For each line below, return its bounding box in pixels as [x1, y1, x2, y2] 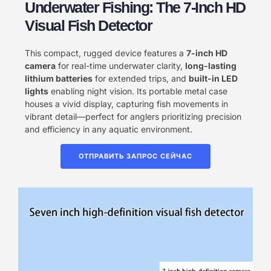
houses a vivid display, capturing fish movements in [25, 98, 228, 109]
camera [25, 60, 56, 71]
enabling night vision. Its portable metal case [48, 85, 227, 96]
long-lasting [185, 60, 237, 71]
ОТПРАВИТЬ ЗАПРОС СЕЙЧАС [79, 151, 192, 160]
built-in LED [189, 73, 238, 83]
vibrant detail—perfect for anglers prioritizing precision [25, 111, 241, 122]
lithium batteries [25, 73, 93, 83]
